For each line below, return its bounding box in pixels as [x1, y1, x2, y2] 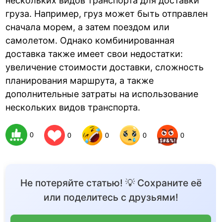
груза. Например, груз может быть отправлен [5, 8, 208, 19]
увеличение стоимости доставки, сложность [5, 61, 204, 72]
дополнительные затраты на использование [5, 88, 199, 99]
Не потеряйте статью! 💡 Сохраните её [20, 177, 202, 189]
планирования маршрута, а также [5, 75, 154, 86]
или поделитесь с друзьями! [43, 191, 178, 204]
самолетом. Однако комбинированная [5, 35, 175, 46]
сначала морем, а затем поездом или [5, 21, 170, 32]
